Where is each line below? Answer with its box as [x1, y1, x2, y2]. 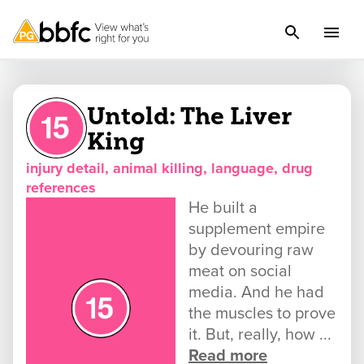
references [26, 179, 96, 197]
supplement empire [188, 219, 325, 240]
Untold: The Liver [87, 100, 292, 131]
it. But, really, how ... [188, 325, 331, 345]
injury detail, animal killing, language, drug [26, 159, 313, 178]
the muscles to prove [188, 304, 336, 324]
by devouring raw [188, 240, 314, 261]
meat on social [188, 262, 292, 282]
